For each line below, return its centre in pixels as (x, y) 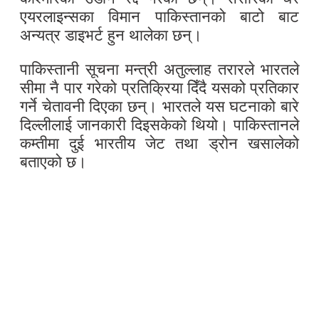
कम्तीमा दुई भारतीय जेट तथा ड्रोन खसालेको (159, 143)
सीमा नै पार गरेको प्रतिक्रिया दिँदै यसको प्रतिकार (159, 88)
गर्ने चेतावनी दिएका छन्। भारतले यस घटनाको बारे (159, 106)
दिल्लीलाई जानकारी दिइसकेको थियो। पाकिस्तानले (159, 125)
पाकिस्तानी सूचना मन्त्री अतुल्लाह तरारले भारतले (159, 69)
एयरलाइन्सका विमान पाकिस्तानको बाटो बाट (159, 17)
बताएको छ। (53, 162)
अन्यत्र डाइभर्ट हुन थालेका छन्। (111, 35)
